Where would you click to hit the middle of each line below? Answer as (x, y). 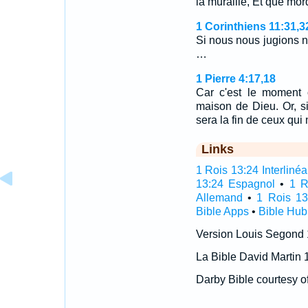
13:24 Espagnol (235, 184)
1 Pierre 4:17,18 (235, 79)
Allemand (219, 198)
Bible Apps (222, 211)
